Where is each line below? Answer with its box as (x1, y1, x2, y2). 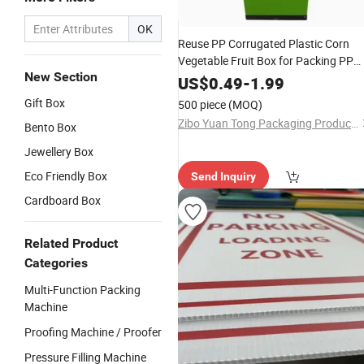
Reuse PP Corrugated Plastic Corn (178, 36, 349, 51)
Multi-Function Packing (24, 282, 141, 297)
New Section (24, 69, 97, 84)
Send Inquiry (191, 170, 256, 183)
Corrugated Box (178, 70, 258, 85)
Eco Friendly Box (24, 168, 107, 184)
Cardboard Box (24, 193, 101, 208)
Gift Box (24, 95, 65, 110)
